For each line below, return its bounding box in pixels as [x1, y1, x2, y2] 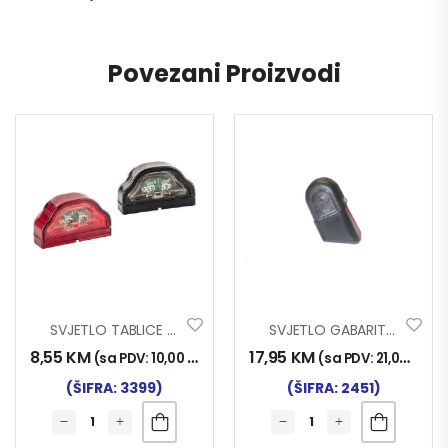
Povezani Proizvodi [107, 56, 341, 90]
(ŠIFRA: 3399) [66, 377, 163, 398]
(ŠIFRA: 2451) [286, 377, 381, 398]
